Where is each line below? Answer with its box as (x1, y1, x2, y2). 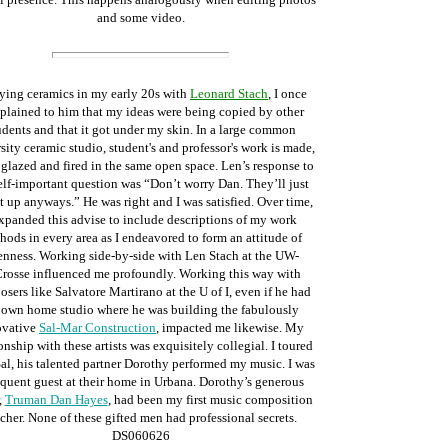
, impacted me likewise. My (156, 320, 304, 335)
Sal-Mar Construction (39, 320, 156, 335)
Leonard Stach (190, 86, 268, 101)
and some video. (96, 10, 185, 25)
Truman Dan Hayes (4, 392, 108, 407)
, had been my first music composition (107, 392, 313, 407)
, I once (268, 86, 307, 101)
